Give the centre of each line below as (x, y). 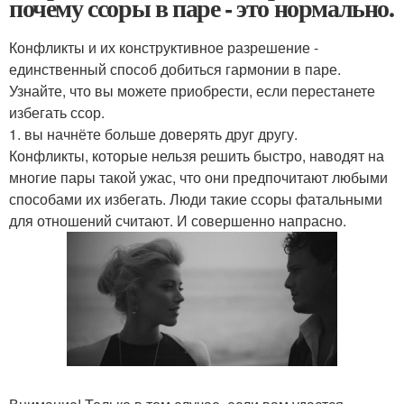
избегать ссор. (57, 112)
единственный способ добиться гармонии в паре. (175, 69)
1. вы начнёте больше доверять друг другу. (153, 134)
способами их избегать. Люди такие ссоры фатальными (196, 199)
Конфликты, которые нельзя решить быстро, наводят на (197, 156)
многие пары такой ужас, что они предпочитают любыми (198, 177)
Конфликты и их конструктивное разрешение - (164, 47)
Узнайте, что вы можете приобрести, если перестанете (192, 91)
